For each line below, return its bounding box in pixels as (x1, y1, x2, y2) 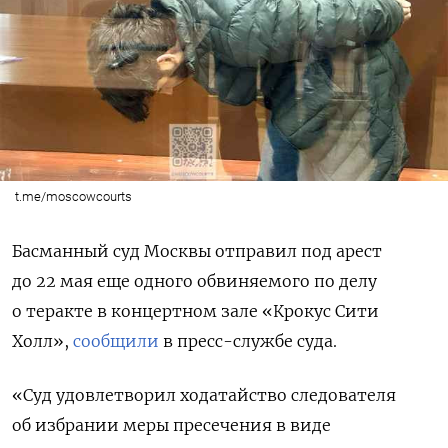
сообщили (73, 330, 159, 351)
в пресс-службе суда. (159, 330, 337, 351)
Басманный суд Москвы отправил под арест (12, 240, 382, 261)
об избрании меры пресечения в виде (12, 414, 331, 435)
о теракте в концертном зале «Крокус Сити (12, 300, 379, 321)
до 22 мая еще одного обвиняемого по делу (12, 270, 377, 291)
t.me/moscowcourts (14, 188, 132, 204)
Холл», (12, 330, 73, 351)
